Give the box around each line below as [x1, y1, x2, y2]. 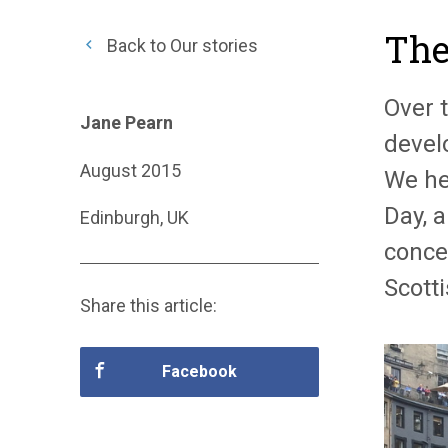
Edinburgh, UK [80, 207, 189, 229]
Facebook [161, 362, 237, 382]
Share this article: [80, 295, 217, 317]
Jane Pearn [80, 112, 173, 133]
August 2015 [80, 159, 181, 181]
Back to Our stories [103, 35, 258, 56]
